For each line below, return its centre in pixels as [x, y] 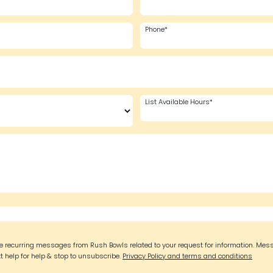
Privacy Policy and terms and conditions [187, 257]
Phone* [156, 30]
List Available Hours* [179, 103]
